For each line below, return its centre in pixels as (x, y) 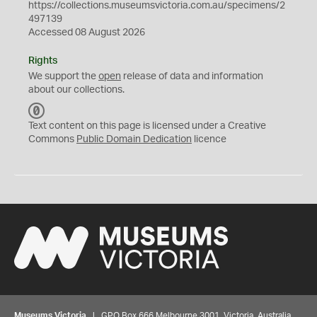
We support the (63, 76)
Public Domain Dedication (134, 139)
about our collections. (76, 90)
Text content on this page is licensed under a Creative (147, 126)
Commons (52, 139)
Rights (43, 61)
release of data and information (192, 76)
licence (209, 139)
